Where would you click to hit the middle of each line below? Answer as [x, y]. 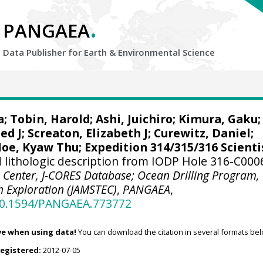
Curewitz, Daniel [203, 133]
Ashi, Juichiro [134, 119]
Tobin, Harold [50, 119]
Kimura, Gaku [218, 119]
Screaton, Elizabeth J [88, 133]
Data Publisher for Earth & [60, 52]
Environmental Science [166, 52]
